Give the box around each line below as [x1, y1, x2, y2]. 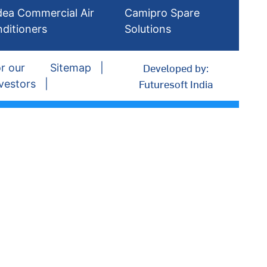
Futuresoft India [138, 76, 213, 91]
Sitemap [49, 61, 91, 74]
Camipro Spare [125, 7, 200, 19]
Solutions [125, 23, 172, 35]
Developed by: [142, 60, 209, 75]
